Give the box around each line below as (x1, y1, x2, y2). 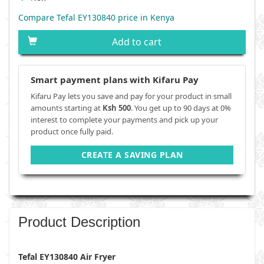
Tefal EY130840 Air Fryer (18, 251, 118, 262)
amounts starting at (31, 103, 103, 113)
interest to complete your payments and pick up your (31, 114, 218, 125)
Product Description (18, 214, 140, 230)
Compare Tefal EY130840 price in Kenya (18, 12, 174, 23)
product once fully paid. (31, 126, 113, 137)
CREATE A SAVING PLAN (81, 149, 183, 160)
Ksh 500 (103, 103, 131, 113)
